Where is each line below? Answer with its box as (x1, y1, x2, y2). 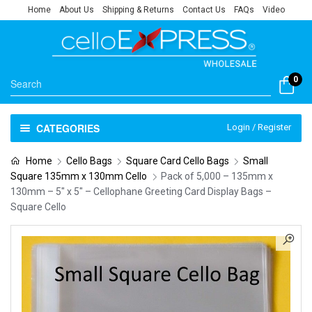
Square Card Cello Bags (125, 155, 229, 166)
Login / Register (227, 122, 291, 132)
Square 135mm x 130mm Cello (10, 171, 147, 182)
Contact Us (182, 5, 226, 15)
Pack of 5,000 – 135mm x (161, 171, 273, 182)
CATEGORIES (36, 121, 100, 135)
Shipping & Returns (102, 5, 174, 15)
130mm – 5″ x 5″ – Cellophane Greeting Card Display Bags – (10, 186, 272, 197)
